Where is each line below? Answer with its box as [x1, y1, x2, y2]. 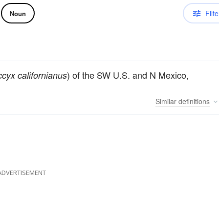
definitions [176, 96, 210, 107]
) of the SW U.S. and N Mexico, [67, 68, 189, 81]
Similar [155, 96, 176, 107]
